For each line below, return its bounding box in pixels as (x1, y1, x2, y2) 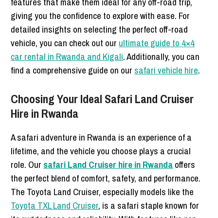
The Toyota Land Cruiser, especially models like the (11, 185, 194, 198)
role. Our (11, 158, 44, 171)
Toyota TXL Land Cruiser (11, 199, 99, 212)
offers (173, 158, 196, 171)
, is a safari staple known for (98, 199, 200, 212)
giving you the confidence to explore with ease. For (11, 9, 190, 22)
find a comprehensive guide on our (11, 63, 135, 76)
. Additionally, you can (123, 50, 200, 63)
